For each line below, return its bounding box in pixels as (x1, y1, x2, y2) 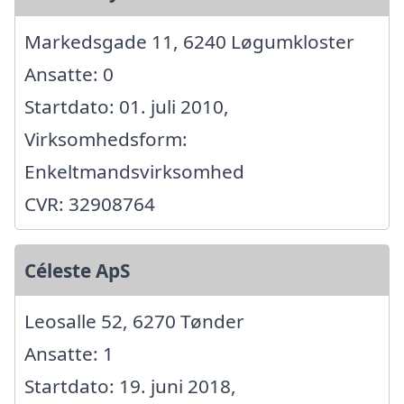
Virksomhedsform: (24, 126, 188, 152)
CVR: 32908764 (24, 191, 155, 217)
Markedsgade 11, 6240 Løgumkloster (24, 29, 354, 55)
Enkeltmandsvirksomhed (24, 159, 244, 185)
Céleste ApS (24, 258, 130, 284)
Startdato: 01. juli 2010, (24, 94, 229, 120)
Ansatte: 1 (24, 341, 114, 367)
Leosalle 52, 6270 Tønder (24, 308, 244, 335)
